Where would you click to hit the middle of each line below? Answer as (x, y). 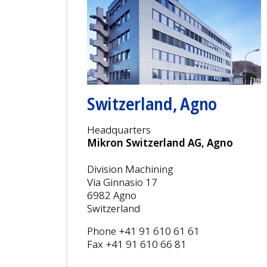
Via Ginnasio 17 (122, 182)
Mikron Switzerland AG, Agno (160, 142)
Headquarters (119, 129)
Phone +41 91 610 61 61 (143, 231)
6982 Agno (112, 195)
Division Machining (130, 169)
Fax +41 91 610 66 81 (137, 244)
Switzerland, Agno (152, 103)
